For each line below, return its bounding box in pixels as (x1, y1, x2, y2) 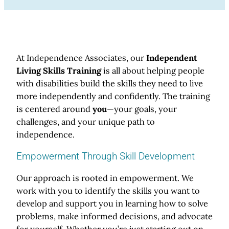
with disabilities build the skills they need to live (16, 78, 203, 89)
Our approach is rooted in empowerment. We (16, 172, 194, 183)
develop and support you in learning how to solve (16, 198, 208, 209)
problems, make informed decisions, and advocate (16, 211, 213, 221)
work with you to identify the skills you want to (16, 185, 200, 196)
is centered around (16, 104, 93, 114)
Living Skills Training (16, 65, 101, 76)
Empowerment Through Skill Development (16, 150, 195, 162)
